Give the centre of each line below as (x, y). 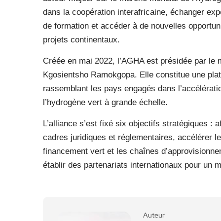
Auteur (154, 215)
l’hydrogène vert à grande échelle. (105, 102)
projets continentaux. (81, 40)
